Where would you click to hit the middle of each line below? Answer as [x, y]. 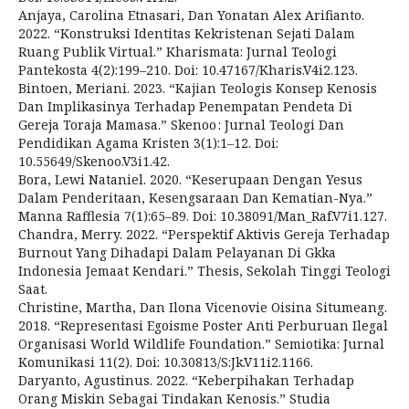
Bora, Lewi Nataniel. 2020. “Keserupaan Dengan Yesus [190, 179]
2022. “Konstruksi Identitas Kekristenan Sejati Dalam [187, 33]
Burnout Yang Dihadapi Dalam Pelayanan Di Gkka [177, 252]
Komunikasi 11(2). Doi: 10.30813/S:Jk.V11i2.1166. [166, 362]
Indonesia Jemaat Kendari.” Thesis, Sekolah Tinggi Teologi [204, 271]
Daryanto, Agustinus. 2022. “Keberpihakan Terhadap [186, 380]
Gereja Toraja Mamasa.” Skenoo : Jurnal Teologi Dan [181, 125]
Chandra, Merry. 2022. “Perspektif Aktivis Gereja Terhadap [204, 234]
